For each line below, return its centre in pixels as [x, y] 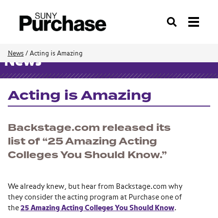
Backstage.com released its [89, 128]
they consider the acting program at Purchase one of [95, 197]
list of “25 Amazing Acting [82, 141]
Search [177, 26]
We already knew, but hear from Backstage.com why [95, 187]
